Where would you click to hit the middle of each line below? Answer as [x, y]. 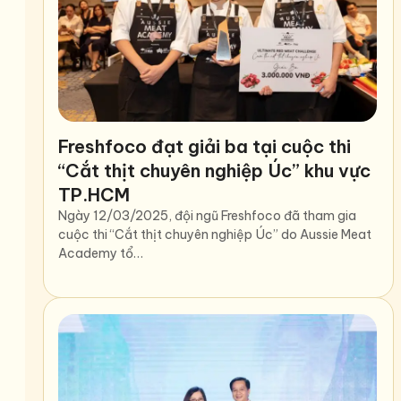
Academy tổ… [101, 254]
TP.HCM [94, 195]
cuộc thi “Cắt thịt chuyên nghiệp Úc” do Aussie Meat [215, 235]
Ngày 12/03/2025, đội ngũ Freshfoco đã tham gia [207, 216]
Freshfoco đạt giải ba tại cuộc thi [205, 147]
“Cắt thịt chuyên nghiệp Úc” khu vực [214, 171]
